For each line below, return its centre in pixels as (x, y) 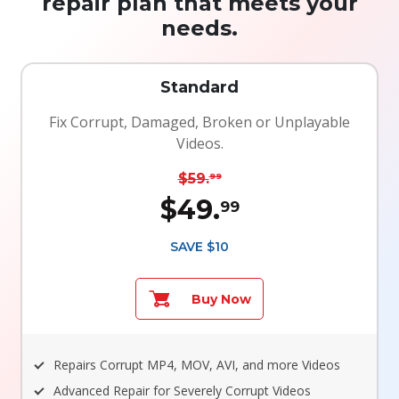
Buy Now (222, 299)
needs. (199, 28)
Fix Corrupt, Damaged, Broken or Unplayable (199, 122)
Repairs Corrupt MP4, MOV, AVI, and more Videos (197, 365)
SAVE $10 (199, 247)
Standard (199, 87)
